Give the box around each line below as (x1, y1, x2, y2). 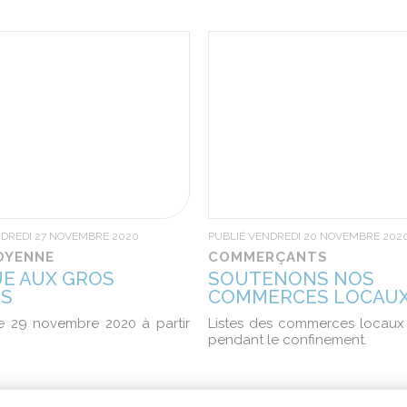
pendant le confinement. (207, 332, 367, 348)
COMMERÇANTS (207, 249, 328, 265)
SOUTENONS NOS (207, 268, 374, 290)
